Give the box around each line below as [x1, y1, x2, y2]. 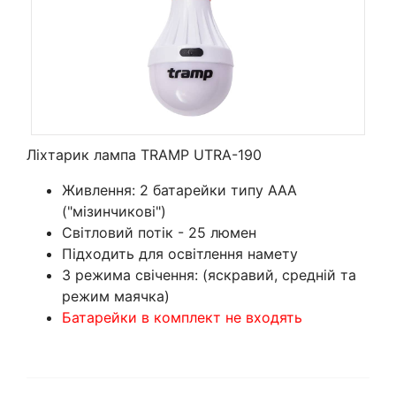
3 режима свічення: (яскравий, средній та [62, 265, 356, 284]
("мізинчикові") [62, 202, 166, 220]
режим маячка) [62, 286, 170, 305]
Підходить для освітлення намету [62, 244, 298, 263]
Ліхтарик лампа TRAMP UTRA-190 [27, 145, 262, 164]
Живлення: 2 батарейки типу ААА [62, 180, 297, 199]
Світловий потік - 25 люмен [62, 223, 256, 241]
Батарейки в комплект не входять [62, 308, 302, 326]
